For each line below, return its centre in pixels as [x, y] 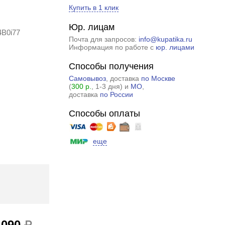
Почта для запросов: [103, 39]
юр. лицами [175, 47]
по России [116, 94]
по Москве [158, 78]
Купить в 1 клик [93, 8]
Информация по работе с [112, 47]
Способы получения [111, 66]
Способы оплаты [104, 114]
